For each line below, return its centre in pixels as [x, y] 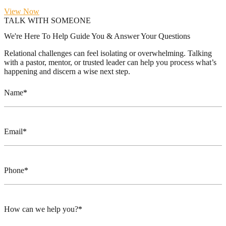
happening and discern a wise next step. [67, 72]
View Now [22, 12]
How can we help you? [41, 209]
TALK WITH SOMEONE [47, 21]
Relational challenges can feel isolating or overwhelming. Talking [108, 53]
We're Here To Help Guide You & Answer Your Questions [97, 36]
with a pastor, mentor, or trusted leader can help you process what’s [110, 63]
